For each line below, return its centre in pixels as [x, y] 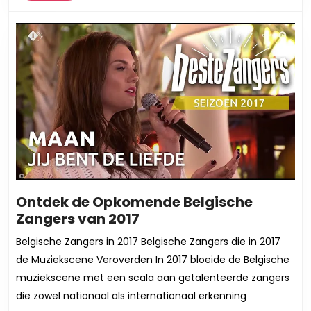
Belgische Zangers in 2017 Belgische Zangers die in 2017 [148, 242]
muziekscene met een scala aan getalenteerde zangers [153, 278]
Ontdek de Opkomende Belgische [134, 202]
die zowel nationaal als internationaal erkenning [131, 296]
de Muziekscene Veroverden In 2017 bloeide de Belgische [153, 260]
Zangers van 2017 [78, 219]
